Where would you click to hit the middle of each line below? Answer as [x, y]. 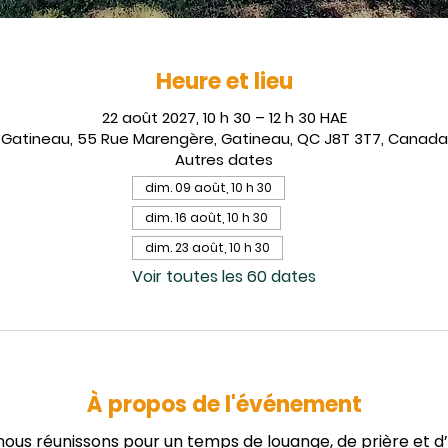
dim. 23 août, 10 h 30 [207, 247]
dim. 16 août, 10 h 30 [206, 217]
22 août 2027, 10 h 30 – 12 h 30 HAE [224, 117]
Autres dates [224, 159]
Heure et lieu [224, 81]
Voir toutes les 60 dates [224, 276]
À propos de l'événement [224, 404]
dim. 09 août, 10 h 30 [208, 187]
